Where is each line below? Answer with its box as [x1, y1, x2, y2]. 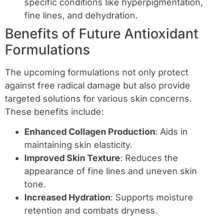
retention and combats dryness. [24, 205, 158, 216]
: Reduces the [120, 152, 178, 163]
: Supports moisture [110, 192, 193, 202]
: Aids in [155, 126, 188, 137]
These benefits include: [5, 106, 104, 117]
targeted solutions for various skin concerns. [5, 93, 192, 104]
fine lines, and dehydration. [24, 10, 138, 20]
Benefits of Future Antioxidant [5, 25, 199, 42]
